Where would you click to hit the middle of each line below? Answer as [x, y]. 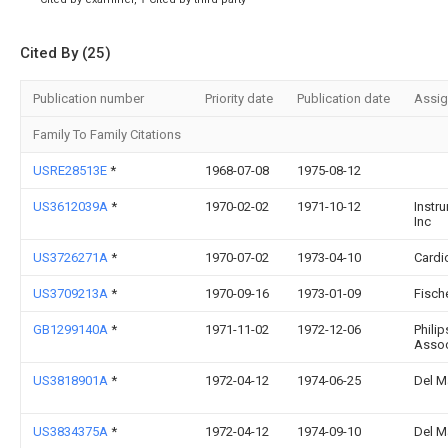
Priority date [239, 98]
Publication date [343, 98]
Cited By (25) [65, 53]
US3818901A [72, 380]
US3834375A [72, 431]
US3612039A [72, 206]
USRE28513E [71, 170]
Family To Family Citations [107, 134]
